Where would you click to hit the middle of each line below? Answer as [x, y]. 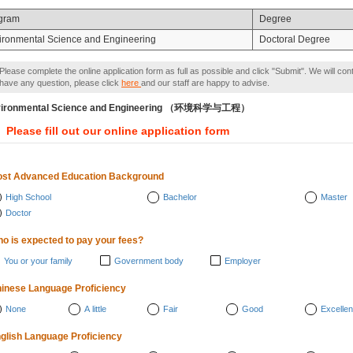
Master [334, 197]
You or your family [38, 261]
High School [28, 197]
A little [95, 309]
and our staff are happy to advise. [205, 83]
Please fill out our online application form [118, 131]
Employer [243, 261]
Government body [149, 261]
